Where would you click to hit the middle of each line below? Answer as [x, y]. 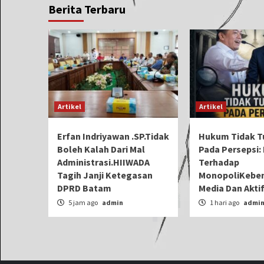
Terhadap [219, 162]
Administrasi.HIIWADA [103, 162]
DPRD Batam [84, 188]
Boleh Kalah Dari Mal [101, 149]
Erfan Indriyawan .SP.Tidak [113, 136]
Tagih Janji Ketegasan [105, 175]
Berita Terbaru [87, 9]
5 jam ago [83, 202]
